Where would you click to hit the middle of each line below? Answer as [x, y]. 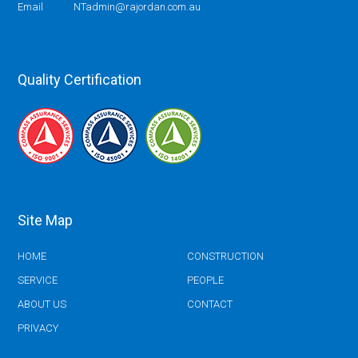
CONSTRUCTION [226, 256]
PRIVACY [38, 328]
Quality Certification [80, 80]
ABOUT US [42, 304]
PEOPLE [206, 280]
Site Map [46, 220]
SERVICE [38, 280]
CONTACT [210, 304]
